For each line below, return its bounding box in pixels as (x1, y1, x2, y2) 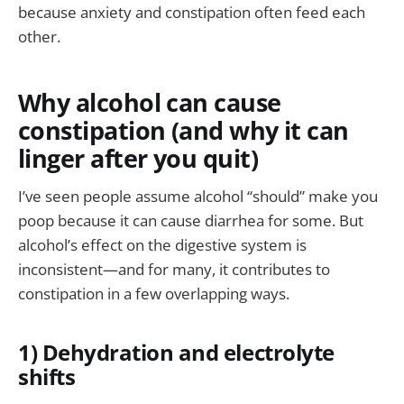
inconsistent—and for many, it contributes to (18, 259, 330, 280)
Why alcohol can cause (18, 85, 281, 119)
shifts (18, 362, 76, 391)
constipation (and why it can (18, 113, 349, 147)
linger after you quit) (18, 141, 259, 175)
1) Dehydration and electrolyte (18, 337, 335, 367)
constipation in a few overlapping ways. (18, 283, 289, 305)
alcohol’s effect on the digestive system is (18, 234, 307, 256)
